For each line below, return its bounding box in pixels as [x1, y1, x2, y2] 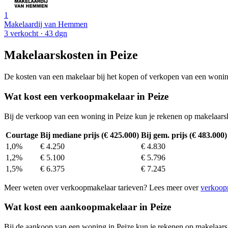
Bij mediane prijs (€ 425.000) [40, 130, 139, 139]
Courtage [6, 130, 38, 139]
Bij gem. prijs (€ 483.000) [141, 130, 227, 139]
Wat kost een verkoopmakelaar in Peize [4, 91, 168, 102]
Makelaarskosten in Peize [4, 48, 138, 62]
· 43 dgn [38, 29, 67, 38]
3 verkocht [4, 29, 38, 38]
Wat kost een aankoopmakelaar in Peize [4, 202, 171, 213]
